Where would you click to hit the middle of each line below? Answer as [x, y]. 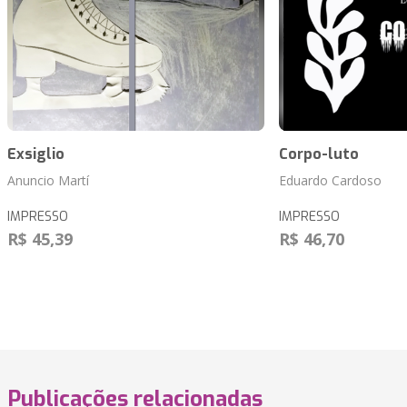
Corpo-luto [318, 154]
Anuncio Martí [48, 181]
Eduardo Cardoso [330, 181]
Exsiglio [36, 154]
